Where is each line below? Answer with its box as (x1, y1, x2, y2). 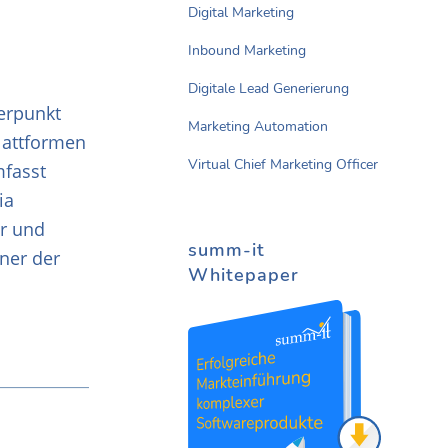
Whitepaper (188, 263, 299, 288)
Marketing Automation (188, 117, 328, 137)
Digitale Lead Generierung (188, 79, 349, 99)
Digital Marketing (188, 3, 294, 23)
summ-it (188, 238, 265, 263)
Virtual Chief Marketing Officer (188, 155, 378, 175)
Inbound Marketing (188, 41, 306, 61)
